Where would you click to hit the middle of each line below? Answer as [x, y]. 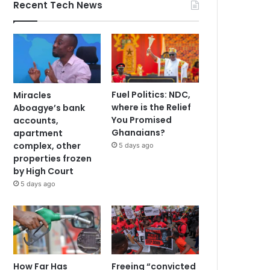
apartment [38, 133]
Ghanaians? [139, 133]
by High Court [44, 171]
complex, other [47, 146]
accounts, [36, 120]
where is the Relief [152, 108]
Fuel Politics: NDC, [151, 95]
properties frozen [53, 158]
